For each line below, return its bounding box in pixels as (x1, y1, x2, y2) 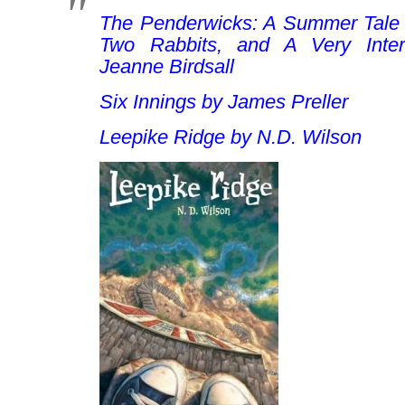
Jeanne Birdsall (99, 55, 234, 78)
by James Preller (196, 90, 348, 113)
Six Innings (99, 90, 196, 113)
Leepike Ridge (99, 126, 225, 148)
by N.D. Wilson (225, 126, 362, 148)
